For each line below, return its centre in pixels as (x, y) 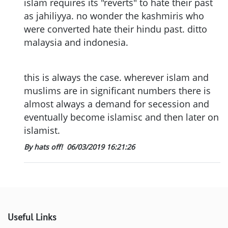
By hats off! (44, 147)
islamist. (42, 131)
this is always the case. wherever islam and (116, 78)
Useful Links (32, 217)
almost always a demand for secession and (117, 104)
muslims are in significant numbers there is (117, 91)
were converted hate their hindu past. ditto (116, 29)
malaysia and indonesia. (76, 42)
